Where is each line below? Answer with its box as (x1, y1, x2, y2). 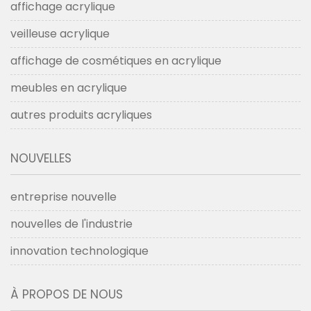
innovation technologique (10, 242, 149, 259)
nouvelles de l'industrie (10, 215, 133, 232)
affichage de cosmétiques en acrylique (10, 52, 221, 69)
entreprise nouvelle (10, 188, 117, 205)
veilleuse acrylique (10, 25, 110, 42)
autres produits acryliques (10, 106, 152, 123)
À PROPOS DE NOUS (10, 285, 123, 303)
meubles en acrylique (10, 79, 127, 96)
